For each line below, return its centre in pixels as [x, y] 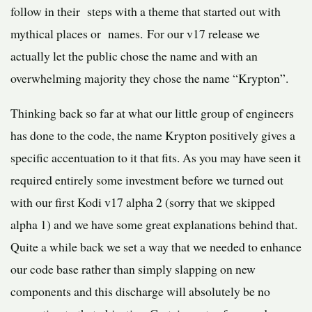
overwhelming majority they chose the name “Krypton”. [149, 78]
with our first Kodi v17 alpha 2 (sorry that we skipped [143, 202]
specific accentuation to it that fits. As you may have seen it [156, 158]
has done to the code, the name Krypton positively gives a [153, 135]
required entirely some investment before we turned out [147, 180]
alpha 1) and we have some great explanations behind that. [154, 225]
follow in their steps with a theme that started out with [146, 11]
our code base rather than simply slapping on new [133, 269]
